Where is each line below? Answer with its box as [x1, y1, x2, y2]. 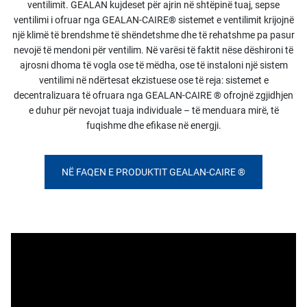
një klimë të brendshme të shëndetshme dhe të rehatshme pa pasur [12, 29, 295, 40]
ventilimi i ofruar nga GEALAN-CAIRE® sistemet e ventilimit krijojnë [13, 14, 294, 25]
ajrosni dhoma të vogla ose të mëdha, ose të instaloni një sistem [19, 60, 288, 71]
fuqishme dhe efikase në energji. [86, 120, 221, 131]
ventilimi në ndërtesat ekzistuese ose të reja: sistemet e [38, 75, 269, 86]
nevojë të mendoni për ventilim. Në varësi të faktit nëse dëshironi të [14, 45, 293, 56]
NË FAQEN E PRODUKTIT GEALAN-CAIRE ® [62, 167, 245, 177]
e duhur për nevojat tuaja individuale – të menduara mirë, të [28, 105, 279, 116]
